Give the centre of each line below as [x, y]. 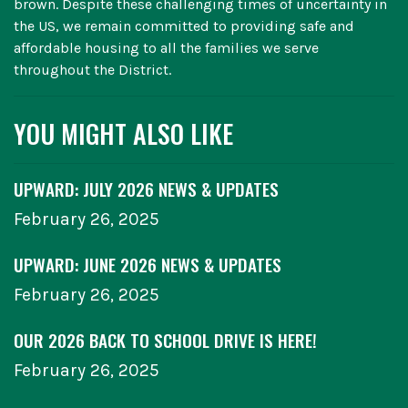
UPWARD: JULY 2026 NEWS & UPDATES [146, 189]
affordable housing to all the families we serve [166, 48]
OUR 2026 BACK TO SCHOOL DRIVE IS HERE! [165, 341]
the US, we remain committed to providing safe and [184, 26]
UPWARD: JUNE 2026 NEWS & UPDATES [148, 265]
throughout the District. [94, 70]
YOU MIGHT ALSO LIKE [123, 134]
